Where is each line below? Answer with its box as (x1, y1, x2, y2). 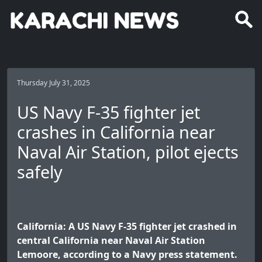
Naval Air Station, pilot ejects (17, 140, 239, 164)
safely (17, 160, 63, 184)
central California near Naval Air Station (17, 234, 205, 247)
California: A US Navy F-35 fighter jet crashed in (17, 220, 237, 233)
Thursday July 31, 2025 (17, 78, 90, 88)
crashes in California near (17, 120, 215, 144)
